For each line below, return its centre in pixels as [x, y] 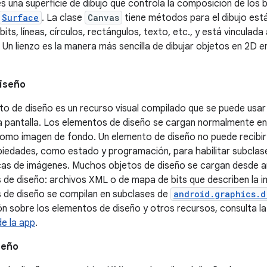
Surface [20, 18]
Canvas [103, 18]
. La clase [63, 18]
